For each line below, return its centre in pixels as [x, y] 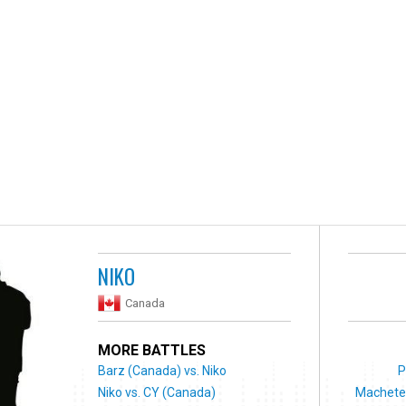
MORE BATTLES [152, 350]
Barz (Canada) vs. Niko [163, 370]
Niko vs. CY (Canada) [157, 392]
